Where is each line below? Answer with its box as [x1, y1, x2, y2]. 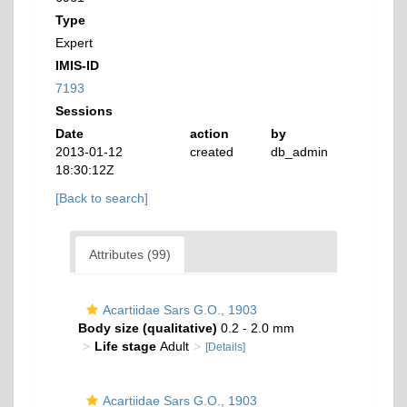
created [190, 144, 234, 159]
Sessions [55, 104, 113, 118]
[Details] [205, 341, 245, 353]
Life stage [94, 339, 156, 353]
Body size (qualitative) [78, 321, 217, 335]
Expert [55, 35, 93, 50]
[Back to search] [55, 191, 148, 205]
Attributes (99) [89, 247, 171, 262]
